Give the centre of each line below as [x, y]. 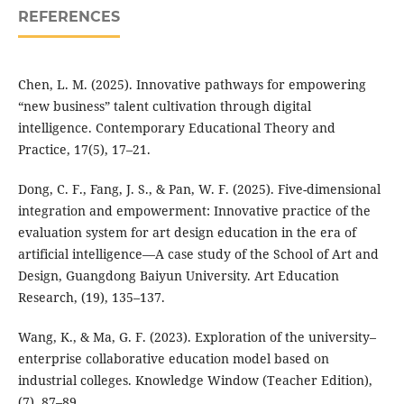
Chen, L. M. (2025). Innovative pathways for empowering [192, 85]
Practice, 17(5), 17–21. [84, 150]
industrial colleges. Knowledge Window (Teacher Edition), [195, 381]
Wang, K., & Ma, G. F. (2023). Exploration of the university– [197, 337]
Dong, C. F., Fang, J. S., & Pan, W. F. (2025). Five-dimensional [199, 189]
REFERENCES [69, 17]
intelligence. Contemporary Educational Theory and [176, 128]
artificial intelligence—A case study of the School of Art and [198, 254]
